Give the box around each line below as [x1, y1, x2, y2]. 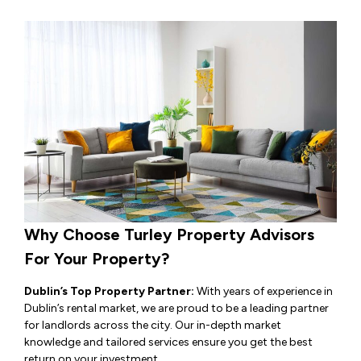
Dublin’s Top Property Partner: [24, 284, 194, 299]
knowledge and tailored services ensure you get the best [24, 335, 313, 350]
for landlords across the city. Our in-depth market [24, 318, 281, 333]
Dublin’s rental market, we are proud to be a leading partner [24, 301, 329, 316]
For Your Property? [24, 249, 169, 269]
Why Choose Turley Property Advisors [24, 225, 314, 245]
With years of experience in [194, 284, 333, 299]
